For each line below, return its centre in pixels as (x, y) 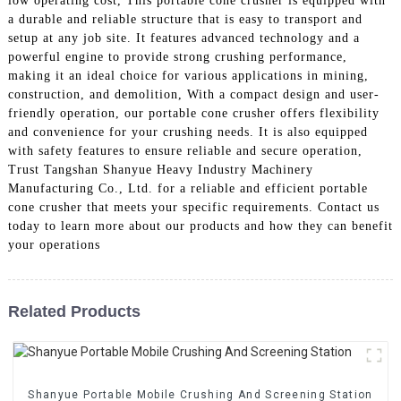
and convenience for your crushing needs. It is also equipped (188, 132)
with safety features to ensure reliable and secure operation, (185, 150)
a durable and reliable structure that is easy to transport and (185, 19)
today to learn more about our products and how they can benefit (200, 226)
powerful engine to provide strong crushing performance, (177, 56)
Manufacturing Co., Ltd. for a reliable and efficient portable (188, 188)
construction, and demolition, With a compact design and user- (193, 94)
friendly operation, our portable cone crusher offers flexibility (193, 113)
